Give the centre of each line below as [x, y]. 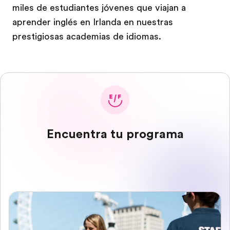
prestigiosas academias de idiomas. [89, 36]
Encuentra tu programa [115, 134]
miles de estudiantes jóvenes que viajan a [99, 8]
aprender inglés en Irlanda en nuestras [93, 22]
